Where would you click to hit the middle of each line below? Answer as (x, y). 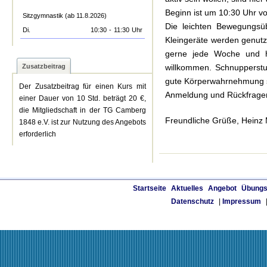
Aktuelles (187, 188)
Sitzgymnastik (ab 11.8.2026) (65, 15)
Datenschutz (193, 201)
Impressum (242, 201)
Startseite (150, 188)
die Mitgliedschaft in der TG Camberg (83, 110)
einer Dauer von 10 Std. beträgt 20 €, (83, 98)
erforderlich (38, 134)
